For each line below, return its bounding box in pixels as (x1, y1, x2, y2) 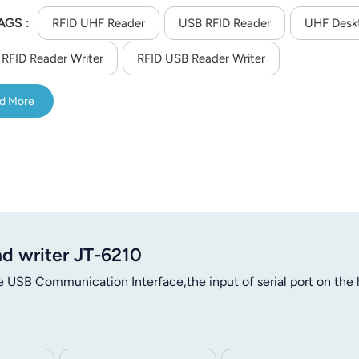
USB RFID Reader (178, 16, 271, 31)
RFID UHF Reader (51, 16, 145, 31)
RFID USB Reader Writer (137, 51, 265, 67)
